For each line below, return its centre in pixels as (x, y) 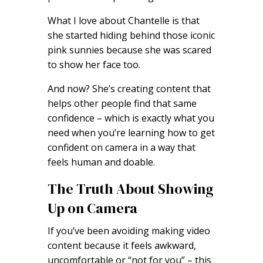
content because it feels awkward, (122, 246)
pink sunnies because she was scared (129, 50)
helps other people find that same (122, 104)
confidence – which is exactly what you (131, 118)
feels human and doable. (101, 162)
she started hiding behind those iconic (131, 36)
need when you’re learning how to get (131, 133)
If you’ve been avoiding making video (129, 231)
